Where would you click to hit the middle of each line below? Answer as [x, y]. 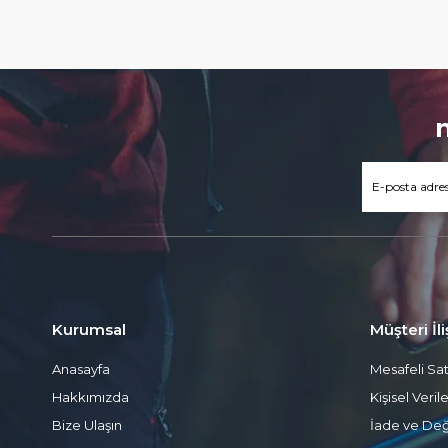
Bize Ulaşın [87, 425]
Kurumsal [89, 330]
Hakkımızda [90, 397]
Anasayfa [81, 369]
